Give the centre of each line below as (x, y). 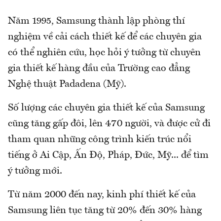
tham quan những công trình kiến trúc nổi (100, 139)
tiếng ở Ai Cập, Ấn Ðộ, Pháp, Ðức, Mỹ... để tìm (108, 155)
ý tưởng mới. (35, 171)
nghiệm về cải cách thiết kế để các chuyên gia (105, 37)
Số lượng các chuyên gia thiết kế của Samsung (106, 108)
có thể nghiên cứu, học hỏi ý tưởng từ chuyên (104, 53)
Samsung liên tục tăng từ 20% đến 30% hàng (105, 210)
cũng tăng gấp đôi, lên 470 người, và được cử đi (109, 124)
